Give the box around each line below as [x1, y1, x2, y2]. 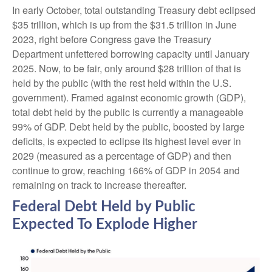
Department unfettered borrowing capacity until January [12, 47, 250, 61]
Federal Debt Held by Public [12, 200, 195, 215]
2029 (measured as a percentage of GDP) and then [12, 149, 231, 163]
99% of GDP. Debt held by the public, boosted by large [12, 120, 245, 134]
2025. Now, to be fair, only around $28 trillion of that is [12, 61, 241, 76]
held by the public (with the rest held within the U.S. [12, 76, 231, 90]
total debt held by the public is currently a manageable [12, 105, 243, 120]
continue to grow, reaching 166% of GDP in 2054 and [12, 163, 240, 178]
